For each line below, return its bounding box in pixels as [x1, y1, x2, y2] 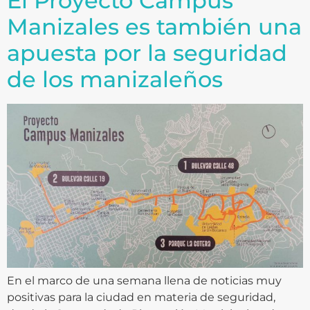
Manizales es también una [7, 12, 302, 40]
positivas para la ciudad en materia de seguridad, [7, 290, 275, 304]
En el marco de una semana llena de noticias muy [7, 273, 282, 287]
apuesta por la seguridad [7, 39, 287, 66]
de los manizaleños [7, 65, 223, 93]
